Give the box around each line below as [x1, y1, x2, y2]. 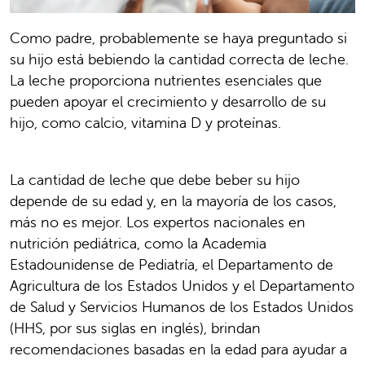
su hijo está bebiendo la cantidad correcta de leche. [10, 50, 349, 69]
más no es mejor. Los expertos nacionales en [10, 213, 306, 232]
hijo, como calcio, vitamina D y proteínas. [10, 113, 281, 133]
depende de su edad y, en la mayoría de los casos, [10, 191, 336, 211]
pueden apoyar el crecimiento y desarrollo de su [10, 92, 326, 112]
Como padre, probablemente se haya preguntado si [10, 29, 347, 48]
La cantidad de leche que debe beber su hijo [10, 170, 300, 190]
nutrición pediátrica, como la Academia [10, 234, 266, 253]
